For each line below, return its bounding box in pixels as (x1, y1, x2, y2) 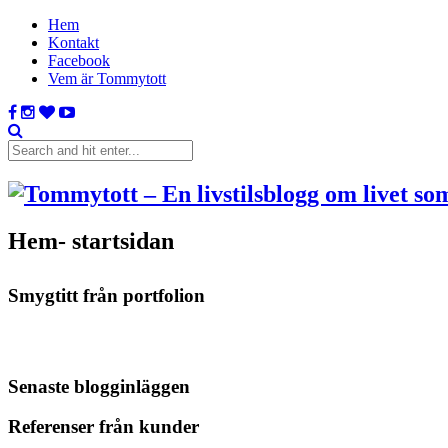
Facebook (48, 52, 110, 69)
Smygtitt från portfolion (8, 284, 205, 306)
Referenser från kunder (8, 416, 199, 438)
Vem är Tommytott (48, 70, 166, 87)
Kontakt (48, 34, 99, 51)
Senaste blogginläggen (8, 375, 190, 397)
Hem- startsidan (8, 227, 174, 254)
